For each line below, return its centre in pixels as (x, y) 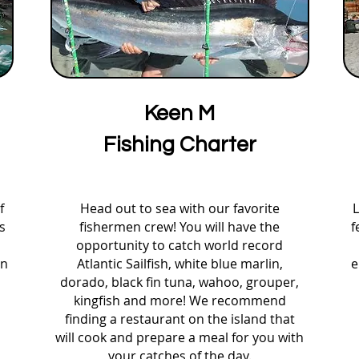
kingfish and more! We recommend (179, 301)
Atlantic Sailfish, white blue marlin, (179, 264)
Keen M (179, 114)
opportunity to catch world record (179, 245)
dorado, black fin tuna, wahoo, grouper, (179, 282)
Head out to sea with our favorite (179, 208)
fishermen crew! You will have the (179, 227)
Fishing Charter (179, 145)
